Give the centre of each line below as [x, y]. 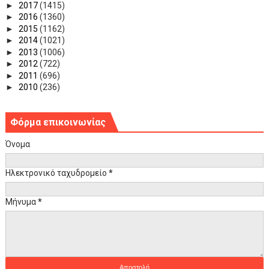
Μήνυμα [21, 201]
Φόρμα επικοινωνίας [58, 122]
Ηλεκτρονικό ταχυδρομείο [57, 173]
